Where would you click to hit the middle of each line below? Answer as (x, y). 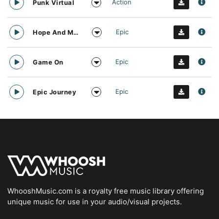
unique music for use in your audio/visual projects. (95, 201)
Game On (48, 62)
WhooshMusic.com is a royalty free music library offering (106, 191)
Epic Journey (55, 92)
